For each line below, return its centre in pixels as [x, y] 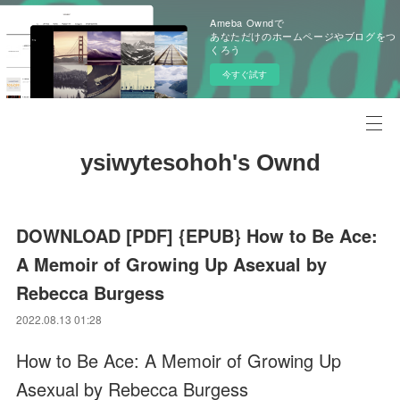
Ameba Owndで [247, 22]
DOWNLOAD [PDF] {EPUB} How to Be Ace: [197, 235]
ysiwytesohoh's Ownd [200, 162]
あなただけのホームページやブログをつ [303, 36]
